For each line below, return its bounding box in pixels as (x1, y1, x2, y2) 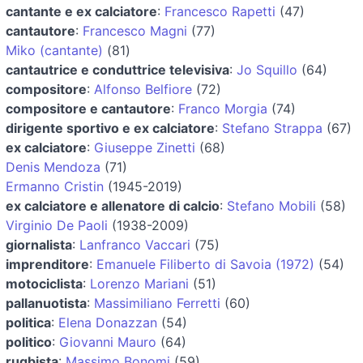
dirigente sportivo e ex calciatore (6, 119, 215, 136)
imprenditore (6, 255, 89, 272)
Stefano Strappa (222, 119, 322, 136)
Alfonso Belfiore (94, 80, 192, 97)
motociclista (6, 275, 83, 292)
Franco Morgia (178, 100, 267, 117)
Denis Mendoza (6, 158, 100, 175)
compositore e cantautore (6, 100, 171, 117)
